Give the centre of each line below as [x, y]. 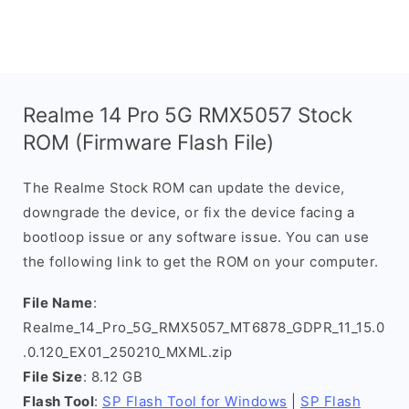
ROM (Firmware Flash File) [148, 142]
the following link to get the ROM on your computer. [201, 262]
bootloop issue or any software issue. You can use [196, 237]
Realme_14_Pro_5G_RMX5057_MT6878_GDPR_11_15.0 [204, 327]
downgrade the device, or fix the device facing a [189, 212]
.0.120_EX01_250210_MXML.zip [128, 352]
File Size [53, 377]
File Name [58, 303]
